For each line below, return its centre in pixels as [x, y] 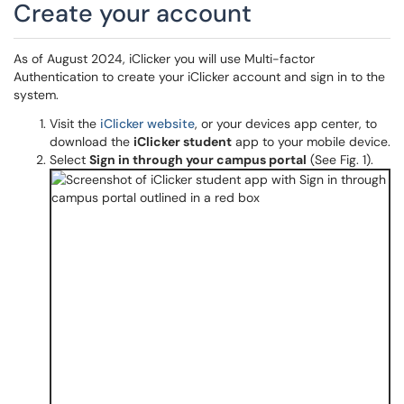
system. [38, 95]
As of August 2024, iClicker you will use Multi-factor [164, 59]
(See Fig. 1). [340, 160]
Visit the [73, 124]
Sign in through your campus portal [198, 160]
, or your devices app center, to [286, 124]
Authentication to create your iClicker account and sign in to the [199, 77]
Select [69, 160]
